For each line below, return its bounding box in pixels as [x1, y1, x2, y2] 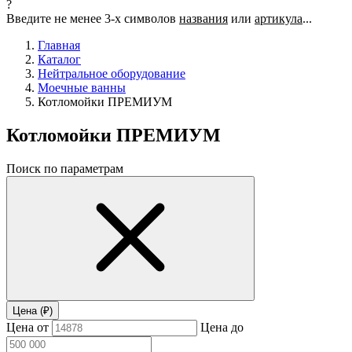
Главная [38, 38, 80, 52]
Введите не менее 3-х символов [6, 12, 179, 25]
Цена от [6, 320, 49, 334]
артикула [255, 12, 302, 25]
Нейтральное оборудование [38, 67, 185, 80]
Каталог [38, 53, 81, 66]
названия [179, 12, 228, 25]
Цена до [200, 320, 244, 334]
